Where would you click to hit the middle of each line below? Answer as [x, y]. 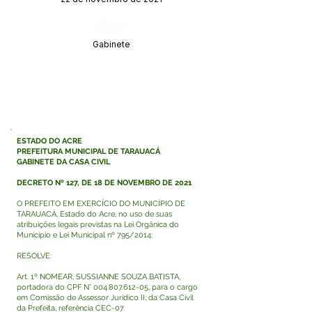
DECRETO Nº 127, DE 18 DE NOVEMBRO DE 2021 [104, 183]
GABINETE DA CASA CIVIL [63, 162]
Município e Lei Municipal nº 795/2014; [85, 235]
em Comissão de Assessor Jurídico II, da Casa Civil [105, 298]
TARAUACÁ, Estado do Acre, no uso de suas [94, 214]
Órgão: [111, 25]
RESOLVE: [34, 256]
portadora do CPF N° [55, 287]
